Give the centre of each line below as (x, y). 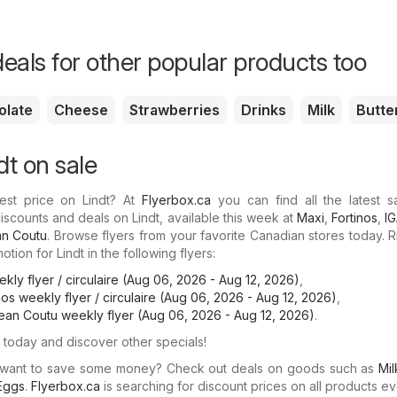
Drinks (264, 109)
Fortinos (354, 217)
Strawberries (175, 109)
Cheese (81, 109)
